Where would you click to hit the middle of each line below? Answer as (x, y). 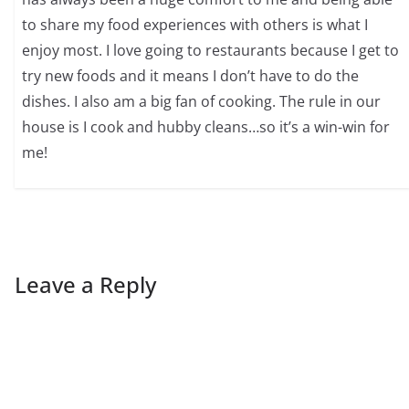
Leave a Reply (85, 284)
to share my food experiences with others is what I (195, 25)
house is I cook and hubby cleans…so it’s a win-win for (206, 127)
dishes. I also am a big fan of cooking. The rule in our (202, 102)
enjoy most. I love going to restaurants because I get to (211, 51)
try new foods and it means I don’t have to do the (191, 76)
